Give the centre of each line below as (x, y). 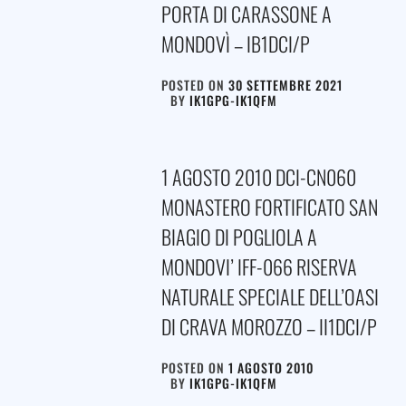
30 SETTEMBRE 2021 (285, 84)
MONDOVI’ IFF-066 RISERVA (259, 266)
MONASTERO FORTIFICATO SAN (269, 206)
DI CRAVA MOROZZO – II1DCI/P (269, 326)
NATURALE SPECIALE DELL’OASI (270, 296)
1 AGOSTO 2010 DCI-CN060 (258, 176)
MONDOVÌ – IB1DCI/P (235, 43)
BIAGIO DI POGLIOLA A (239, 236)
